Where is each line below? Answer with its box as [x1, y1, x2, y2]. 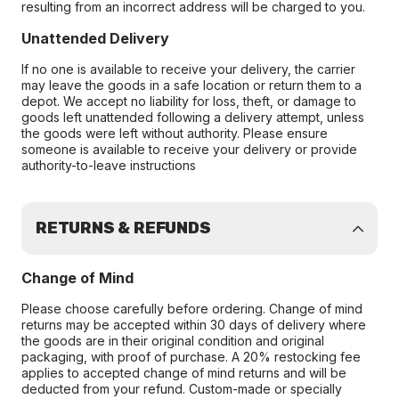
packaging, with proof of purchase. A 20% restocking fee [21, 349, 361, 364]
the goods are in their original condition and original [21, 333, 324, 348]
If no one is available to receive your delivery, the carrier [21, 61, 355, 77]
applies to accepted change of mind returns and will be [21, 365, 346, 380]
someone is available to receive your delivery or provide [21, 142, 357, 157]
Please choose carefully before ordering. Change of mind [21, 301, 362, 316]
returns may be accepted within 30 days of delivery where [21, 317, 366, 332]
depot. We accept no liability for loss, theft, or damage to [21, 94, 356, 109]
